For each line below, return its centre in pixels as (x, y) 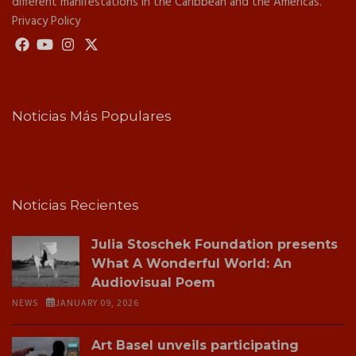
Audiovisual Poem (153, 282)
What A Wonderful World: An (192, 263)
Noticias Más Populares (92, 116)
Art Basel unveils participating (195, 345)
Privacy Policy (46, 21)
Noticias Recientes (75, 205)
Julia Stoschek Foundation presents (215, 244)
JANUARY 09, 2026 (97, 302)
